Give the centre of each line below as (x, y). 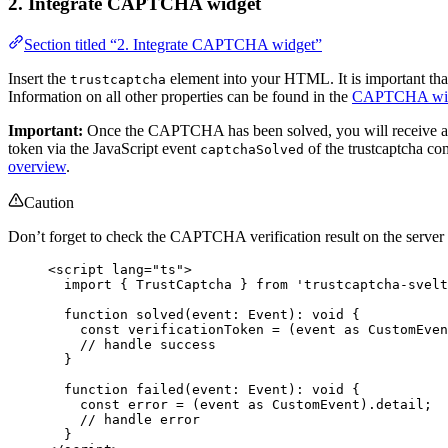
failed (160, 390)
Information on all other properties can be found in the (180, 97)
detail (400, 405)
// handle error (140, 420)
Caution (49, 203)
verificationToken (196, 330)
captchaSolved (252, 150)
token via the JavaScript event (104, 149)
